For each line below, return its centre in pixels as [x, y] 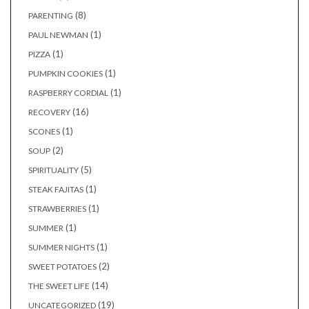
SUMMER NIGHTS [61, 248]
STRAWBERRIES [57, 209]
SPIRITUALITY [53, 170]
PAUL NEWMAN [58, 35]
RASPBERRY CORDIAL [68, 93]
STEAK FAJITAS [56, 190]
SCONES [44, 132]
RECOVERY [49, 112]
